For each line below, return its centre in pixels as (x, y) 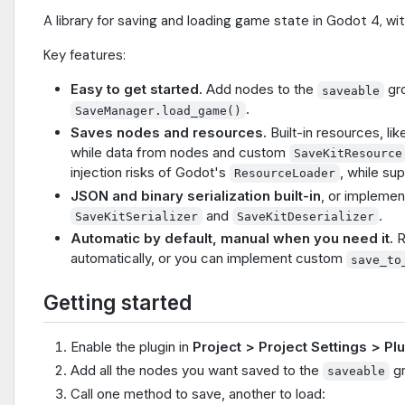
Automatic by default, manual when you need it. (232, 239)
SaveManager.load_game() (159, 110)
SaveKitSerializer (137, 216)
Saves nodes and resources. (169, 132)
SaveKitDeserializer (306, 216)
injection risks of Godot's (150, 172)
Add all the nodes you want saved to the (197, 370)
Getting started (118, 303)
